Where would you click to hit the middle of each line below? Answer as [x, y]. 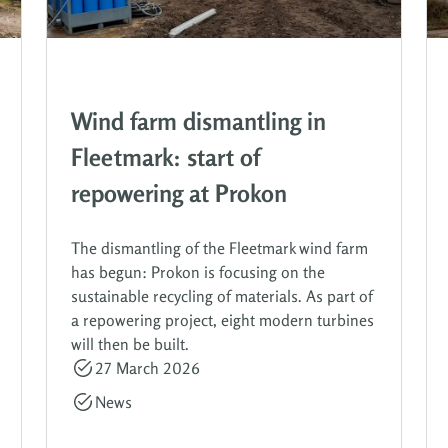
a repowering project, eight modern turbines [222, 319]
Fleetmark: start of [165, 157]
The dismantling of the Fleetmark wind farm [219, 247]
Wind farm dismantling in [198, 121]
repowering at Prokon [179, 193]
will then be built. [130, 343]
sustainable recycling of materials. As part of [222, 295]
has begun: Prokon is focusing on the [198, 271]
